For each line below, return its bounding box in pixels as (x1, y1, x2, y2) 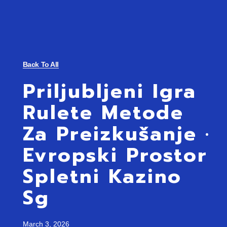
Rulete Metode (22, 98, 184, 127)
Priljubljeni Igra (22, 77, 197, 106)
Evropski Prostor (22, 140, 208, 170)
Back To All (22, 60, 59, 68)
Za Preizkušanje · (22, 119, 210, 148)
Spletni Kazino (22, 162, 182, 191)
